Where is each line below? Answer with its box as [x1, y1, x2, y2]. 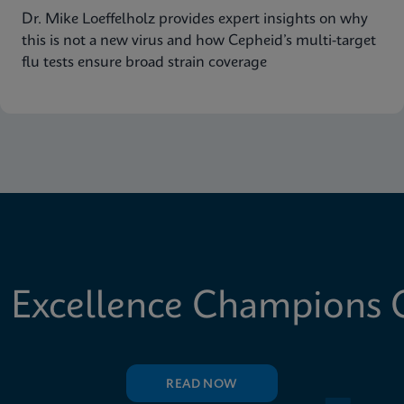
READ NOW [166, 379, 238, 390]
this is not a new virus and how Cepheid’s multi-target [22, 33, 376, 49]
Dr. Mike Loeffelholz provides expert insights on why [22, 12, 368, 27]
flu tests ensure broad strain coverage [22, 55, 267, 70]
